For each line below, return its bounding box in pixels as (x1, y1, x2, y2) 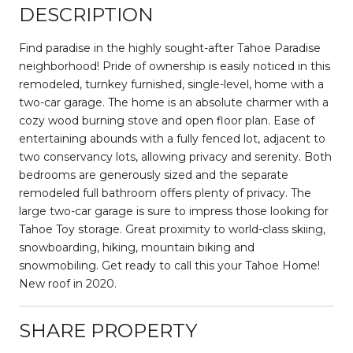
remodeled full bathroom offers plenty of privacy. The (19, 185, 311, 200)
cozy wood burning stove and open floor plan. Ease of (19, 113, 314, 128)
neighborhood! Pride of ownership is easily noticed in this (19, 58, 330, 73)
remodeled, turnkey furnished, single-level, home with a (19, 76, 324, 91)
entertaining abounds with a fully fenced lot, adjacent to (19, 131, 325, 146)
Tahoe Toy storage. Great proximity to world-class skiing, (19, 221, 325, 236)
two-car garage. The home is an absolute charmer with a (19, 95, 329, 110)
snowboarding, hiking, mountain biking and (19, 240, 255, 255)
